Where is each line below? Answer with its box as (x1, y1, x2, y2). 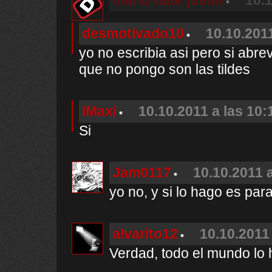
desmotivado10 (82, 25, 184, 41)
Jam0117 (112, 165, 171, 180)
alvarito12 (112, 226, 178, 242)
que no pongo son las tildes (79, 61, 250, 77)
